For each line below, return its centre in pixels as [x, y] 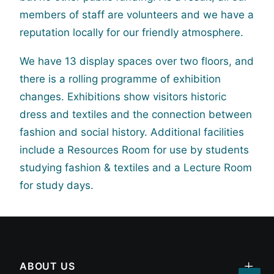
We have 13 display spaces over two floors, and [137, 61]
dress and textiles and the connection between [136, 114]
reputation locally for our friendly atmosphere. [131, 32]
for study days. [57, 185]
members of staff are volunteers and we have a [137, 15]
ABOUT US [47, 266]
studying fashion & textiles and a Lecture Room [136, 168]
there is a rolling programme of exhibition [120, 79]
